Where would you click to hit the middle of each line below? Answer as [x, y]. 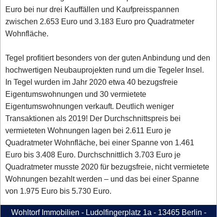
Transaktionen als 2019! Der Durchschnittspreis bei [93, 118]
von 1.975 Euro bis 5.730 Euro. [59, 191]
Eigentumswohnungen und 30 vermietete [76, 94]
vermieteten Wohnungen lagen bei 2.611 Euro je [88, 130]
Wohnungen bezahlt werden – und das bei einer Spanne [102, 179]
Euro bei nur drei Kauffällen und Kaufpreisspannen [93, 9]
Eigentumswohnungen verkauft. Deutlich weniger [90, 106]
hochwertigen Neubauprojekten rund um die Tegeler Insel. [105, 70]
